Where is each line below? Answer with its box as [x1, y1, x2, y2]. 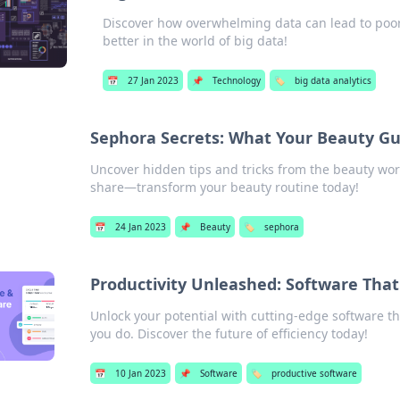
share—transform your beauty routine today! [90, 179, 360, 196]
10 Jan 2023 [115, 367, 167, 379]
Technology [212, 74, 261, 87]
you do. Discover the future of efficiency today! [90, 325, 369, 342]
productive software [271, 367, 358, 379]
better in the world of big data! [102, 32, 287, 49]
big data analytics [294, 74, 371, 87]
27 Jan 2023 [127, 74, 179, 87]
